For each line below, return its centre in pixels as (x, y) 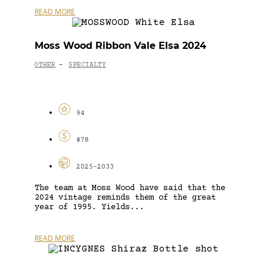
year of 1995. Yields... (89, 207)
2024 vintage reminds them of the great (125, 198)
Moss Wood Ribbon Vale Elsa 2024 (120, 45)
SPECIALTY (87, 66)
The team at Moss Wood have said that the (130, 188)
